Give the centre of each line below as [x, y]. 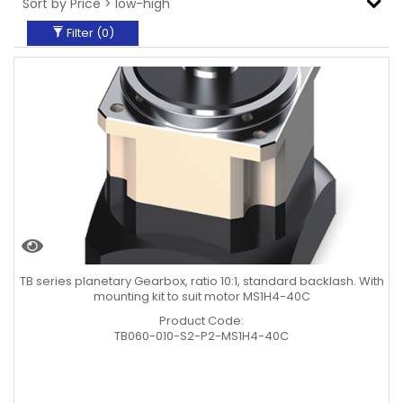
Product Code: [201, 321]
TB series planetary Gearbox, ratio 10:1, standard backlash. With [201, 281]
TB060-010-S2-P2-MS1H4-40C [201, 336]
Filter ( [82, 33]
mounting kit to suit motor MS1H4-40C [201, 296]
